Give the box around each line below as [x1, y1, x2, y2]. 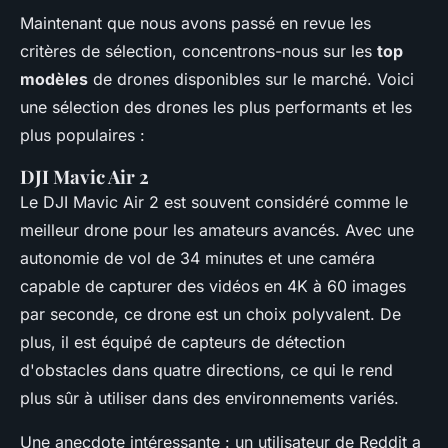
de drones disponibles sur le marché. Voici [88, 69, 414, 90]
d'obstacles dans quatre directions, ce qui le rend [20, 360, 393, 381]
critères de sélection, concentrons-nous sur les [20, 41, 377, 62]
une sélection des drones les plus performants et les [20, 97, 412, 118]
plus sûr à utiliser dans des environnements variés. [20, 388, 399, 409]
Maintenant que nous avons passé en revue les [20, 13, 371, 34]
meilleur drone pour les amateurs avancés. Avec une [20, 220, 414, 241]
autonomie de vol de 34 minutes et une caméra [20, 248, 375, 269]
